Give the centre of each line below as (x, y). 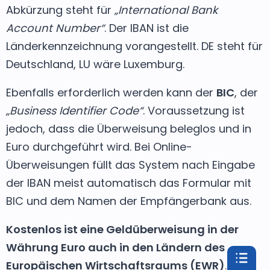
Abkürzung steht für (60, 10)
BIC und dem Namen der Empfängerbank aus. (129, 201)
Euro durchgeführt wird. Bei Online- (99, 146)
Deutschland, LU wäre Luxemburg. (95, 64)
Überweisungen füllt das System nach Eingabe (130, 165)
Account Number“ (55, 28)
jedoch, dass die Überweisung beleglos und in (129, 128)
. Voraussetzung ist (194, 110)
